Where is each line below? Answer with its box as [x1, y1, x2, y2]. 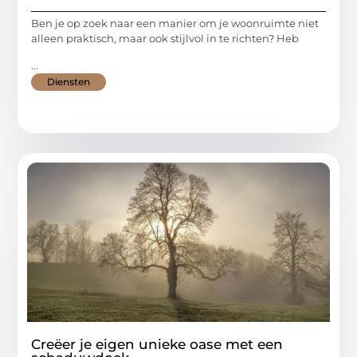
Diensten [47, 75, 91, 88]
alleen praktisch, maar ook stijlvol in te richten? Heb [31, 32, 300, 45]
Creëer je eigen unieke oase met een [31, 335, 284, 352]
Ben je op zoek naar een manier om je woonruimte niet [31, 17, 320, 30]
